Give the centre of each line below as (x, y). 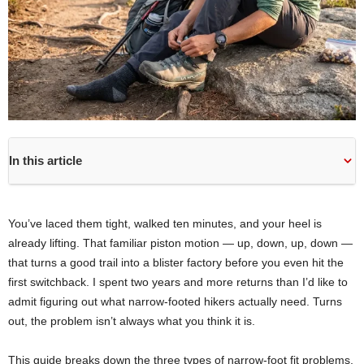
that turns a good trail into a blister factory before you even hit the (176, 262)
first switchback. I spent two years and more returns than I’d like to (178, 282)
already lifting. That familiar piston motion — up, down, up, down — (180, 243)
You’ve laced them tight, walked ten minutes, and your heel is (165, 223)
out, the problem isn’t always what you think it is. (132, 321)
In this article (45, 160)
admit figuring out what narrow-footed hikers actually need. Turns (175, 301)
